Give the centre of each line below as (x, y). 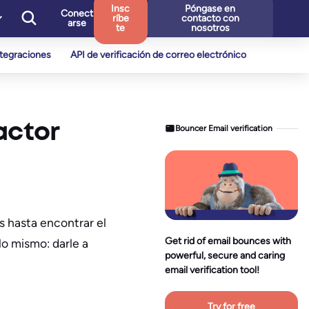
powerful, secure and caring (225, 256)
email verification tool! (212, 270)
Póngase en (210, 9)
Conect (77, 13)
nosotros (210, 28)
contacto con (210, 18)
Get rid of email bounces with (228, 241)
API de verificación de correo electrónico (158, 55)
